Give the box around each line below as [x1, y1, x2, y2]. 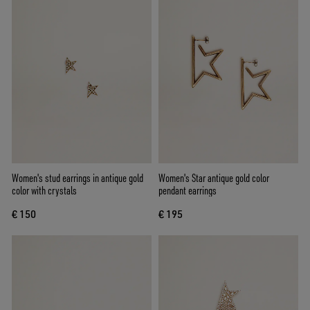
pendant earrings [158, 183, 217, 198]
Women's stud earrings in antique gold [12, 171, 143, 185]
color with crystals [12, 183, 77, 198]
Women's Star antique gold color [158, 171, 269, 185]
